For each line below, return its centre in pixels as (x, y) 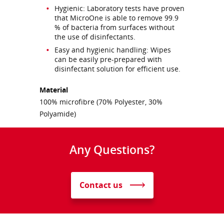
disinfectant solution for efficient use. (117, 69)
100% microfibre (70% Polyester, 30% (101, 102)
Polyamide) (58, 114)
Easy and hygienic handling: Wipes (113, 50)
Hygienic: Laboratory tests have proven (119, 8)
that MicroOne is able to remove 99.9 (116, 18)
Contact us (101, 185)
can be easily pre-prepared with (108, 59)
